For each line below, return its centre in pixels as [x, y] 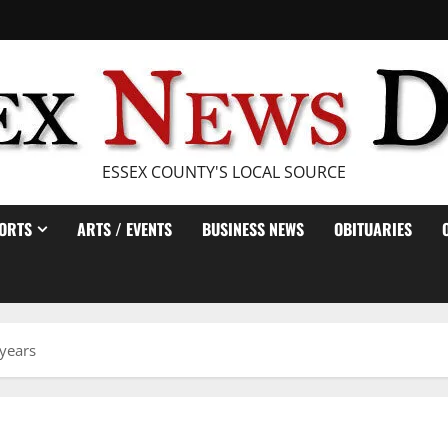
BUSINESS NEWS [253, 229]
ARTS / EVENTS [124, 229]
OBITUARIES [373, 229]
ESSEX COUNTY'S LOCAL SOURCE [224, 172]
